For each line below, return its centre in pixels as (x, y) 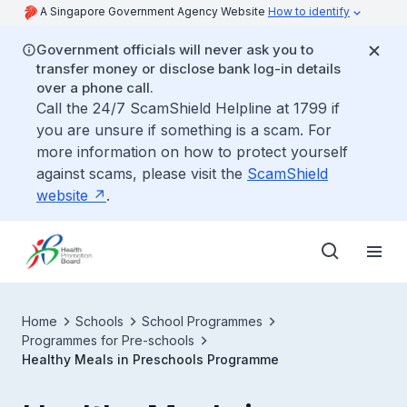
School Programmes (202, 321)
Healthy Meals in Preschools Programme (150, 359)
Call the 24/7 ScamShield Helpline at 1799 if (188, 108)
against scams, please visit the (142, 174)
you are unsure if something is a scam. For (184, 130)
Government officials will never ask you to (175, 50)
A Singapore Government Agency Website (154, 11)
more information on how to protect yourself (192, 152)
